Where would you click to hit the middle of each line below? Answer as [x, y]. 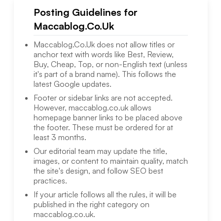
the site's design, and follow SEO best [98, 171]
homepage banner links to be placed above [108, 118]
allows [140, 108]
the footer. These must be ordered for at [103, 128]
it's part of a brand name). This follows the [105, 74]
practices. [50, 181]
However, [51, 108]
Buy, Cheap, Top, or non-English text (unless [110, 64]
